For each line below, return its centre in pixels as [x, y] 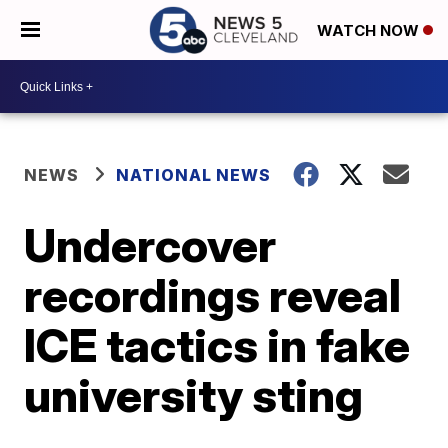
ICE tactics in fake [217, 345]
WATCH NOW [370, 31]
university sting [194, 395]
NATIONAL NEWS [194, 175]
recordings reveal [213, 295]
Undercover [150, 245]
